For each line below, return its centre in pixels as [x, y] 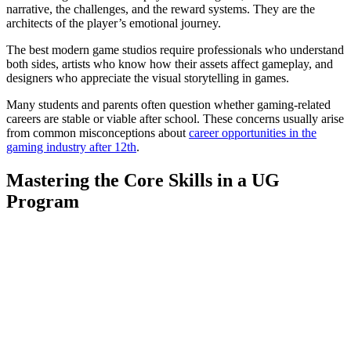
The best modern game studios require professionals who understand [175, 50]
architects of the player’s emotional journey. [114, 24]
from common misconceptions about [98, 133]
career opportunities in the [253, 133]
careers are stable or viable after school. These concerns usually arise [175, 119]
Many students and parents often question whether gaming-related [168, 105]
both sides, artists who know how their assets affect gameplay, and [170, 64]
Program [43, 202]
